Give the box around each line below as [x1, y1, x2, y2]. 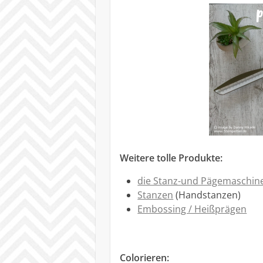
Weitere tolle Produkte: [120, 151, 223, 165]
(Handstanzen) [173, 188, 241, 202]
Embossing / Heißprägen [137, 203, 247, 216]
